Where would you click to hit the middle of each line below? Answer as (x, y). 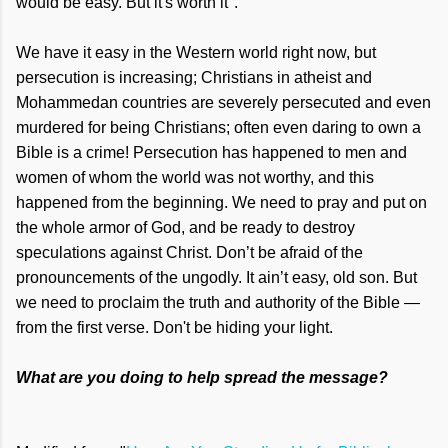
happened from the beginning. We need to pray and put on (221, 203)
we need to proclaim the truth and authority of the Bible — (218, 303)
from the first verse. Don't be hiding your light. (174, 328)
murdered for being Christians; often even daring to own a (218, 128)
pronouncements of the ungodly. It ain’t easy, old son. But (216, 278)
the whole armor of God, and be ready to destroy (185, 228)
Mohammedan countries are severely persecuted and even (223, 103)
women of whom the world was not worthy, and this (195, 178)
